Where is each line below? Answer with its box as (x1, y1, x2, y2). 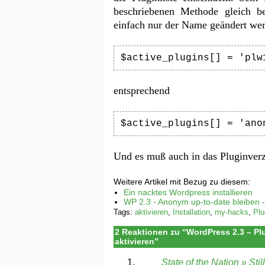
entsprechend (114, 84, 170, 96)
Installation (173, 208, 210, 217)
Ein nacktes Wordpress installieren (123, 188, 253, 198)
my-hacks (215, 208, 248, 217)
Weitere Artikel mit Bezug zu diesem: (114, 176, 250, 186)
